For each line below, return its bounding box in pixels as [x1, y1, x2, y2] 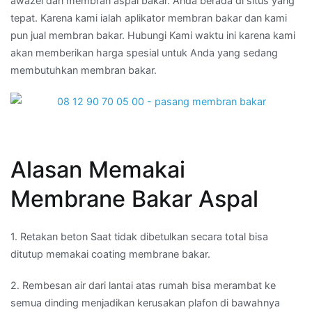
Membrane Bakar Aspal [10, 185, 258, 213]
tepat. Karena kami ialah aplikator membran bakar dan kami [10, 11, 287, 24]
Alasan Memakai [10, 156, 185, 184]
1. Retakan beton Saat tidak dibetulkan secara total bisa [10, 231, 268, 243]
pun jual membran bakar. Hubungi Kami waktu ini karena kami [10, 29, 295, 41]
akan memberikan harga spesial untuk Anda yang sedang [10, 46, 278, 58]
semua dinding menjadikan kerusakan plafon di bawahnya [10, 297, 280, 309]
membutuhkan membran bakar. [10, 63, 157, 76]
